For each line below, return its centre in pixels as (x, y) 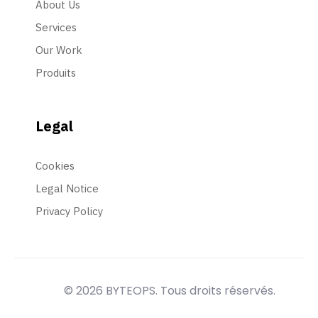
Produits (56, 72)
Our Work (59, 50)
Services (56, 27)
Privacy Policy (69, 211)
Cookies (55, 165)
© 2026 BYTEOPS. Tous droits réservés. (170, 290)
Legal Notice (67, 188)
